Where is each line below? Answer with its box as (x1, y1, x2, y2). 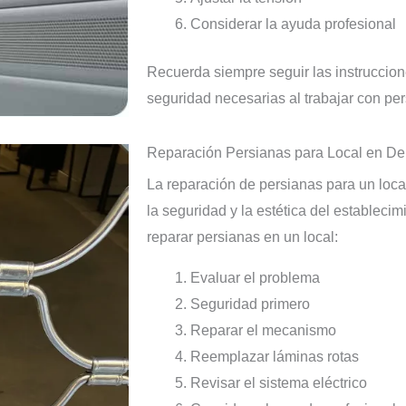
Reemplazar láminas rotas (190, 349, 359, 365)
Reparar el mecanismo (190, 323, 336, 339)
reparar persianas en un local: (147, 229, 338, 246)
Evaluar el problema (190, 270, 320, 286)
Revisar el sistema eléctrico (190, 375, 367, 391)
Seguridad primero (190, 296, 310, 313)
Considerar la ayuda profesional (190, 16, 396, 33)
